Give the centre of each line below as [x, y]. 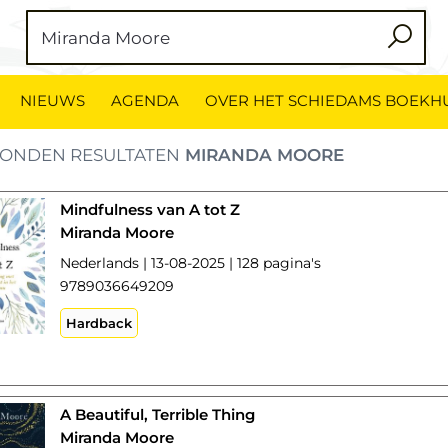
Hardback [99, 323]
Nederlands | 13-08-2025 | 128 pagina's [191, 263]
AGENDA [145, 100]
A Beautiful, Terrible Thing [158, 414]
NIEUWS [52, 100]
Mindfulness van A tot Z [150, 209]
